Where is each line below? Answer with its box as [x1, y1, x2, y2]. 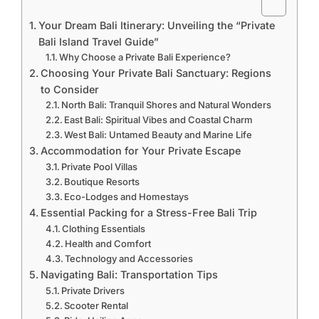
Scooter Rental [64, 300, 129, 311]
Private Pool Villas [61, 161, 138, 172]
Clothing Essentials [62, 223, 146, 234]
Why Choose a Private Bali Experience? [59, 51, 231, 63]
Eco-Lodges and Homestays [64, 191, 189, 202]
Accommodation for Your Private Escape [40, 145, 241, 157]
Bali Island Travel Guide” [38, 36, 159, 48]
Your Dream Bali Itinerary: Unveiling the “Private [38, 19, 275, 31]
